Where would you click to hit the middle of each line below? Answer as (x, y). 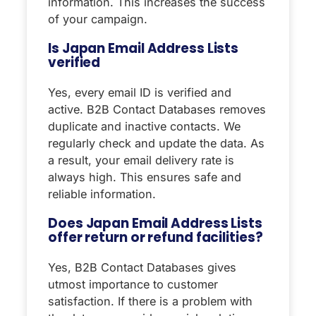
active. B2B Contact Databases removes (157, 109)
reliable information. (102, 194)
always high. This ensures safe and (145, 177)
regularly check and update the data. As (156, 143)
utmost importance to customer (133, 284)
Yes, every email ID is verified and (140, 92)
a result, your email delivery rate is (141, 160)
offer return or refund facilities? (156, 237)
